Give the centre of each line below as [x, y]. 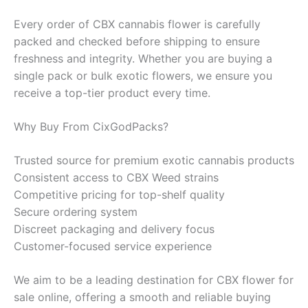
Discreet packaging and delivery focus [114, 229]
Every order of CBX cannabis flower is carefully [137, 24]
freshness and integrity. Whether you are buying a [143, 58]
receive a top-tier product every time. [112, 92]
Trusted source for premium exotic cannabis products [154, 160]
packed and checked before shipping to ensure [137, 41]
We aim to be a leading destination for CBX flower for [154, 279]
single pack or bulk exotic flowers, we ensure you [143, 75]
